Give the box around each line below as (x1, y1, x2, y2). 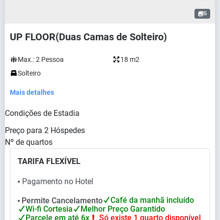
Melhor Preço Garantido (81, 204, 165, 214)
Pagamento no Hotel (22, 176, 93, 186)
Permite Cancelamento (22, 195, 103, 205)
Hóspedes (51, 125, 85, 135)
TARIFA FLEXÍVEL (18, 156, 81, 166)
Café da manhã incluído (110, 195, 194, 205)
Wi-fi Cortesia (26, 204, 73, 214)
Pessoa (41, 55, 64, 63)
